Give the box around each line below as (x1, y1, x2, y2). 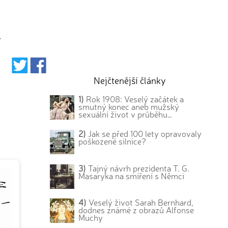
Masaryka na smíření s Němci (78, 169, 185, 181)
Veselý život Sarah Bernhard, (87, 196, 194, 208)
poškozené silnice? (78, 135, 147, 147)
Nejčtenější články (93, 74, 166, 86)
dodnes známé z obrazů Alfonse (78, 204, 194, 216)
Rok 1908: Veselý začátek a (84, 93, 184, 104)
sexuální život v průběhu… (78, 108, 173, 120)
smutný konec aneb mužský (78, 101, 180, 112)
